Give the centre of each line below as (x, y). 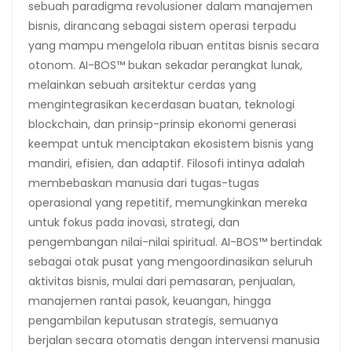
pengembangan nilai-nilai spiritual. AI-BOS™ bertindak (175, 242)
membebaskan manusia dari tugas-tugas (144, 183)
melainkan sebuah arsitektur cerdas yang (142, 84)
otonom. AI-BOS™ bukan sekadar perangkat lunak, (165, 65)
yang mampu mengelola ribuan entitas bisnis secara (174, 45)
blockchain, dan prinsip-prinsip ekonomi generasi (162, 124)
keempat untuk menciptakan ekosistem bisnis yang (171, 143)
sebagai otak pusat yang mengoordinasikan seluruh (170, 261)
